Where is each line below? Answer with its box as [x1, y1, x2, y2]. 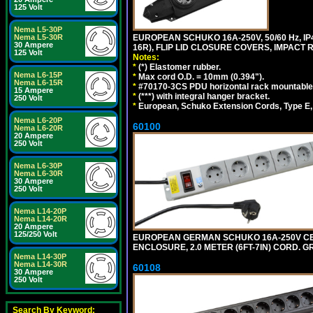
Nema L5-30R [14, 33, 63, 41]
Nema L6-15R [14, 78, 63, 87]
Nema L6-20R [14, 124, 63, 132]
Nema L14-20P [14, 207, 66, 215]
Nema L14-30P [14, 252, 66, 261]
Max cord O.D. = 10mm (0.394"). [136, 71, 264, 82]
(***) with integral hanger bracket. [136, 91, 270, 101]
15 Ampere [14, 86, 53, 94]
